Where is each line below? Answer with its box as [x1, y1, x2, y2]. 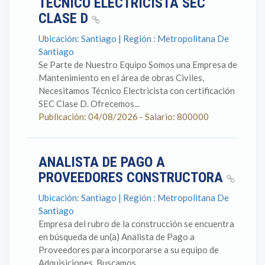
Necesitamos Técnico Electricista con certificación [38, 85, 235, 96]
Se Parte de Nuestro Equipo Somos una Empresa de [38, 59, 237, 70]
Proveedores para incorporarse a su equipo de [38, 244, 219, 255]
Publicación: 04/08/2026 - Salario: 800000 [38, 111, 209, 122]
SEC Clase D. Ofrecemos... [38, 98, 140, 109]
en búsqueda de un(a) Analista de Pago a [38, 231, 195, 242]
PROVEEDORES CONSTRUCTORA [38, 169, 227, 186]
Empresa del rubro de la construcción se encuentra [38, 218, 234, 229]
